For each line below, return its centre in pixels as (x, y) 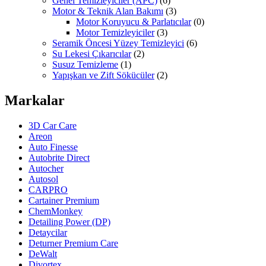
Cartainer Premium (64, 201)
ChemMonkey (56, 211)
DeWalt (43, 254)
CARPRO (48, 190)
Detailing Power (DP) (69, 222)
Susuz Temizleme (85, 65)
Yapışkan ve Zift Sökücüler (103, 75)
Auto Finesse (53, 147)
